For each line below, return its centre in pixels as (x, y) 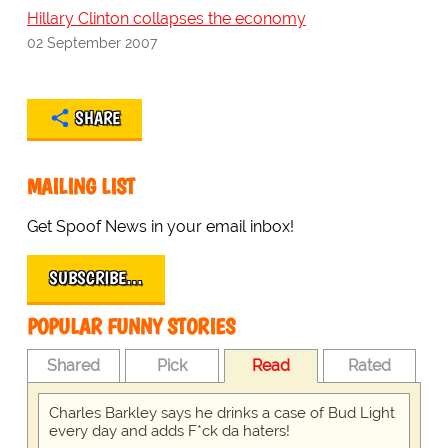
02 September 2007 (91, 43)
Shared (74, 366)
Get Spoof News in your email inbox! (160, 227)
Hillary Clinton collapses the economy (166, 19)
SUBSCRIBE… (95, 278)
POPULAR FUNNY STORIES (130, 327)
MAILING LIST (80, 187)
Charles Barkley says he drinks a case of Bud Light (221, 413)
